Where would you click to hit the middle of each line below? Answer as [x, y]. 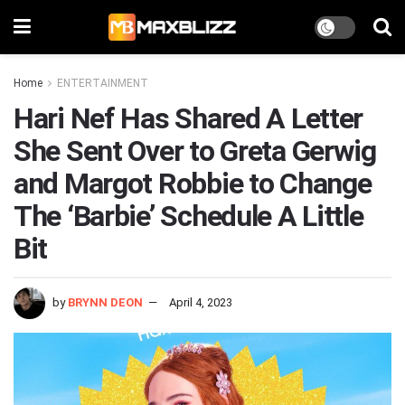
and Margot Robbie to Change [193, 184]
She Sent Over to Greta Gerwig [195, 151]
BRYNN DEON [105, 302]
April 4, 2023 [201, 302]
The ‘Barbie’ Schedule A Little [188, 216]
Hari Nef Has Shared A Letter [188, 118]
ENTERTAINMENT [103, 83]
